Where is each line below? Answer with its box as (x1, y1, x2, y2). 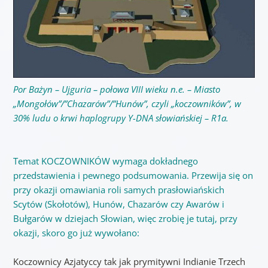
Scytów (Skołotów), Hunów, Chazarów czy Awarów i (13, 197, 224, 210)
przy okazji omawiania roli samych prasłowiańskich (13, 183, 224, 196)
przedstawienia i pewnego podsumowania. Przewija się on (13, 169, 253, 181)
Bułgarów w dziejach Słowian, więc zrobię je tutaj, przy (13, 212, 237, 224)
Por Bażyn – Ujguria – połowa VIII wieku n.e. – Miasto (13, 83, 220, 95)
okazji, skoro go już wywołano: (13, 226, 139, 239)
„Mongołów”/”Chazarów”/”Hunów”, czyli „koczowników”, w (13, 97, 241, 109)
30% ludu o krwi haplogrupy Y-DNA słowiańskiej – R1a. (13, 111, 231, 124)
